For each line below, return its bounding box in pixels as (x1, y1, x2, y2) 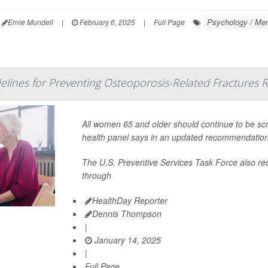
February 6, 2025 (77, 17, 135, 27)
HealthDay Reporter (92, 194, 167, 206)
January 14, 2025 (92, 234, 161, 246)
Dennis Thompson (92, 208, 162, 220)
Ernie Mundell (7, 17, 53, 27)
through (81, 169, 111, 181)
